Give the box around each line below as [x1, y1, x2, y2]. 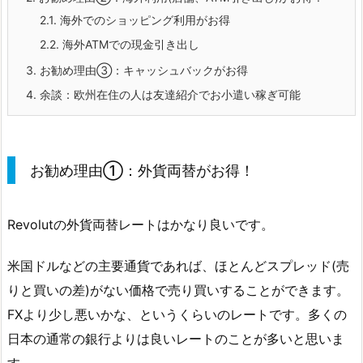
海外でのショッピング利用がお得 [57, 13, 230, 28]
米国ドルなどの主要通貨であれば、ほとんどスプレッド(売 [7, 258, 349, 275]
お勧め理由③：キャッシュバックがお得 [36, 63, 248, 78]
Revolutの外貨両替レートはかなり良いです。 [7, 216, 274, 233]
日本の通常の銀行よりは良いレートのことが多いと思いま [7, 331, 344, 348]
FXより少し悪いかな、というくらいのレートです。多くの [7, 306, 347, 323]
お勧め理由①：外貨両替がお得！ [30, 161, 254, 179]
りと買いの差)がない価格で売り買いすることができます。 [7, 282, 349, 299]
